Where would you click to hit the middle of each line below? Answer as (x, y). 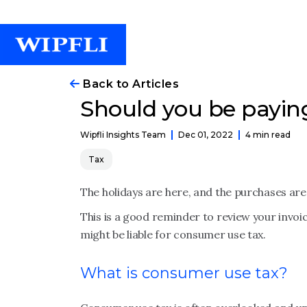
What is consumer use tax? (184, 273)
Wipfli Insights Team (123, 135)
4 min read (268, 134)
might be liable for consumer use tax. (173, 234)
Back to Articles (129, 84)
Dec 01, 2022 (206, 134)
